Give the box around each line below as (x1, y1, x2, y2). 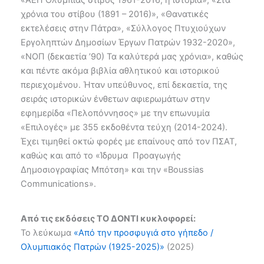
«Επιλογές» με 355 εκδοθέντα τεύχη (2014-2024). (21, 121, 227, 133)
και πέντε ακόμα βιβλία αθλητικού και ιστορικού (21, 65, 220, 76)
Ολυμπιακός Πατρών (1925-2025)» (21, 241, 164, 252)
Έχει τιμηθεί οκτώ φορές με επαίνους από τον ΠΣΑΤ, (21, 136, 237, 147)
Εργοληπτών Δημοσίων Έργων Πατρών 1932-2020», (21, 37, 235, 48)
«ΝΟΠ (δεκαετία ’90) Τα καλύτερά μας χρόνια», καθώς (21, 51, 243, 62)
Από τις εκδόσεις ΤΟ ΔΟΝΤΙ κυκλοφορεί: (21, 213, 196, 224)
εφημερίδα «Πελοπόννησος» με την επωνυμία (21, 107, 210, 118)
